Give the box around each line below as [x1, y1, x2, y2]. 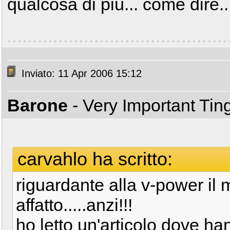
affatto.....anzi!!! [16, 195, 132, 215]
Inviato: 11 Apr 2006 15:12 [18, 68, 142, 80]
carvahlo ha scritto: [17, 148, 172, 169]
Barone [7, 95, 68, 115]
